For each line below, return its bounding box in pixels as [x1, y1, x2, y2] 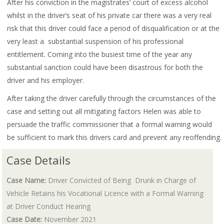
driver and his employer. [7, 75, 84, 85]
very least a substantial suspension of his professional [7, 36, 184, 46]
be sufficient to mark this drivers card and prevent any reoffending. [7, 132, 222, 142]
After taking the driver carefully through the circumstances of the [7, 93, 216, 103]
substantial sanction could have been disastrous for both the [7, 62, 203, 72]
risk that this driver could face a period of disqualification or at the [7, 23, 220, 33]
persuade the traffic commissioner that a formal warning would [7, 119, 212, 129]
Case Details [6, 152, 71, 167]
